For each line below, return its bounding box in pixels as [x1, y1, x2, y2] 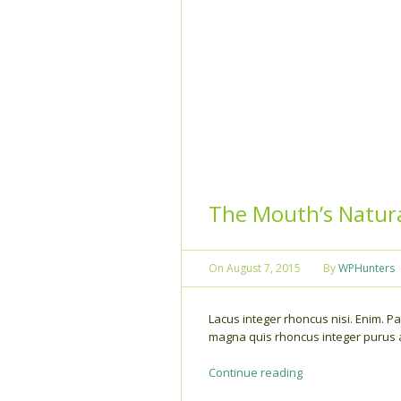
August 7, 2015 [226, 260, 301, 276]
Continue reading [209, 363, 303, 380]
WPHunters [338, 260, 395, 276]
